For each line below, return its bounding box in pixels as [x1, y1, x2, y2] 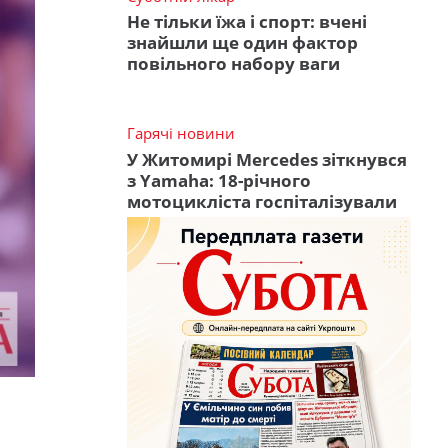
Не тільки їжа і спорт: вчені [127, 10, 367, 34]
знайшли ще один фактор [127, 31, 358, 55]
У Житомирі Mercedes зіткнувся [127, 147, 407, 171]
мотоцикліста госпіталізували [127, 189, 397, 213]
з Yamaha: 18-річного [127, 168, 311, 192]
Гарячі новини [127, 123, 235, 144]
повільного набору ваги [127, 52, 340, 76]
